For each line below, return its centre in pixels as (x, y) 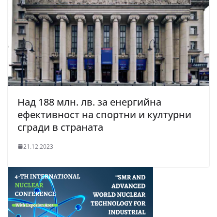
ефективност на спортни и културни (104, 114)
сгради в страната (60, 127)
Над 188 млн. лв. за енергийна (89, 102)
